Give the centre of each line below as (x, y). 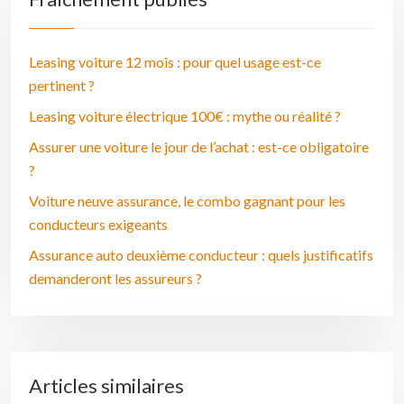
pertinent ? (62, 85)
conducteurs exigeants (98, 224)
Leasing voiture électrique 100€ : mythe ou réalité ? (185, 116)
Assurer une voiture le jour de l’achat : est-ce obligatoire (199, 147)
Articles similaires (106, 386)
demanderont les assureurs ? (115, 278)
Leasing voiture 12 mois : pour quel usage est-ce (175, 62)
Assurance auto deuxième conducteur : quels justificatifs (201, 255)
